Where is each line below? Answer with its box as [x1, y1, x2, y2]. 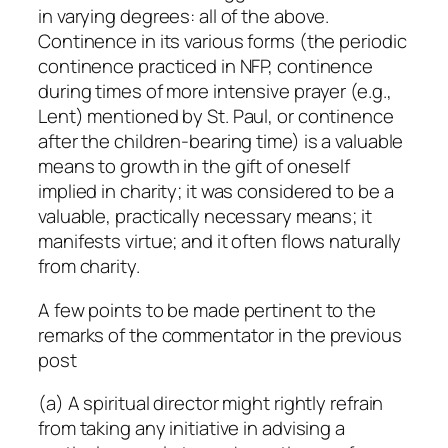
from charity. [38, 253, 140, 280]
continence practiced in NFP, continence [38, 53, 374, 80]
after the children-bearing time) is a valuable [38, 128, 404, 155]
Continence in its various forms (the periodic [38, 28, 407, 55]
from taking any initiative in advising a [38, 415, 345, 442]
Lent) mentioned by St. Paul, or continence [38, 103, 394, 130]
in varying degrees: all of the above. [38, 3, 330, 30]
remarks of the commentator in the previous [38, 321, 402, 348]
